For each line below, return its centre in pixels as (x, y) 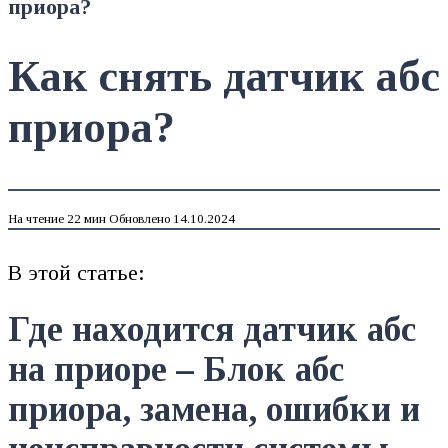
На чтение (36, 219)
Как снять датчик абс (224, 76)
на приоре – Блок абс (176, 370)
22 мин (85, 219)
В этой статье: (76, 272)
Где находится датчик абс (212, 330)
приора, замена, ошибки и (214, 410)
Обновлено (139, 219)
